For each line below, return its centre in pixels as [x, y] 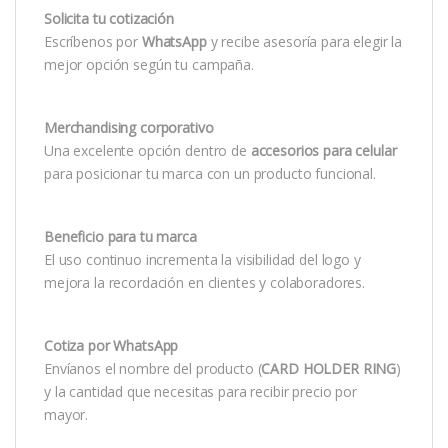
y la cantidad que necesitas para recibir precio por [200, 392]
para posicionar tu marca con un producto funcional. [210, 174]
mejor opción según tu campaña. [149, 65]
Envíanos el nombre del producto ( [153, 369]
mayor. [66, 415]
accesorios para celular [323, 151]
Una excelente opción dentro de [147, 151]
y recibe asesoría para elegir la [304, 42]
